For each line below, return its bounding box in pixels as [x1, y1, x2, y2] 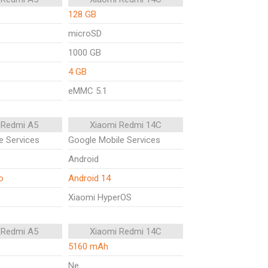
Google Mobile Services [68, 135, 160, 145]
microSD [68, 28, 102, 39]
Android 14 [68, 173, 111, 184]
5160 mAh [68, 241, 108, 252]
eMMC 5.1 [68, 86, 107, 96]
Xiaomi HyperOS [68, 192, 132, 203]
